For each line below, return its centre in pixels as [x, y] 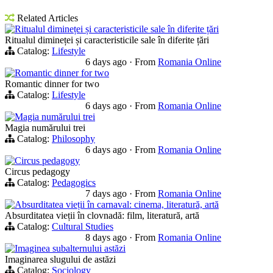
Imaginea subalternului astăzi [70, 248]
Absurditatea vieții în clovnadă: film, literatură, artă [102, 215]
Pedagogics [74, 182]
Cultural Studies [83, 226]
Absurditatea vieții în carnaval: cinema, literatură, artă [117, 204]
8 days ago [107, 237]
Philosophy [73, 138]
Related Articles [46, 18]
